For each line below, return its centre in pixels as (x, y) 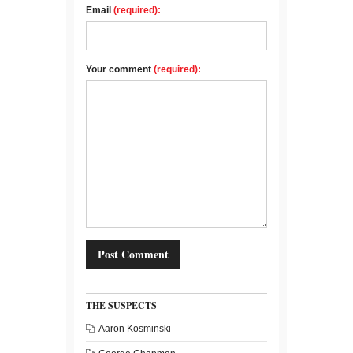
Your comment (120, 69)
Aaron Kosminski (135, 328)
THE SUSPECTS (121, 305)
